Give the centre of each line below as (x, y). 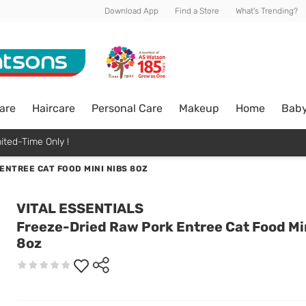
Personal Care (127, 108)
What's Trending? (267, 11)
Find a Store (197, 11)
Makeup (199, 108)
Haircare (54, 108)
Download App (131, 11)
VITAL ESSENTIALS (80, 208)
